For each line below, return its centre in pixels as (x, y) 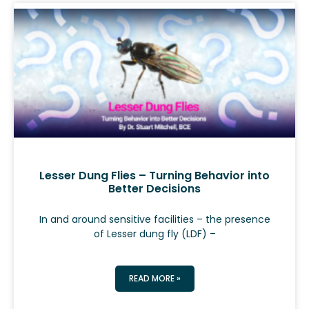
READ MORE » (154, 279)
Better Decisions (154, 189)
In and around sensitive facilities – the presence (154, 220)
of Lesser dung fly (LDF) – (154, 234)
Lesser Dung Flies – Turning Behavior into (154, 176)
